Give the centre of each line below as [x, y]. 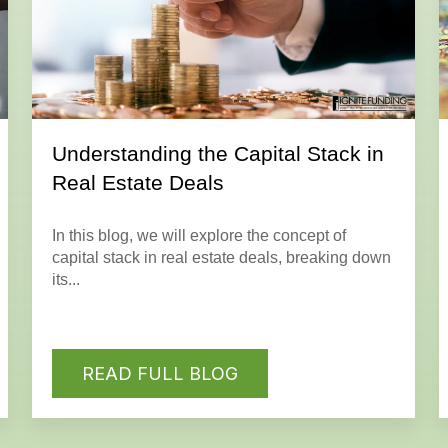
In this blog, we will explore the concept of [198, 235]
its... [65, 279]
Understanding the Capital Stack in [217, 153]
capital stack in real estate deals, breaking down [221, 257]
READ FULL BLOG [159, 374]
